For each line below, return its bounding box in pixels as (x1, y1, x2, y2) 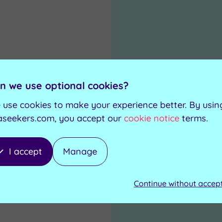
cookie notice (124, 112, 179, 124)
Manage (63, 146, 97, 157)
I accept (9, 146, 42, 157)
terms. (182, 112, 208, 124)
